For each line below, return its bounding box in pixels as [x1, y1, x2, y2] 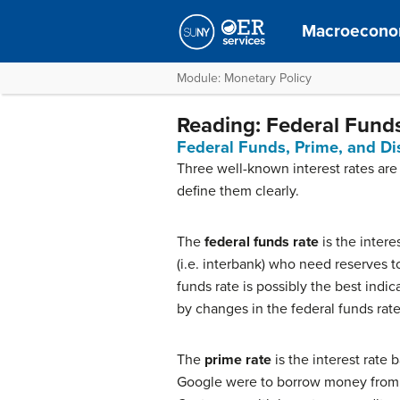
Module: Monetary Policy [177, 71, 312, 86]
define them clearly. [177, 182, 299, 200]
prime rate [204, 351, 271, 369]
